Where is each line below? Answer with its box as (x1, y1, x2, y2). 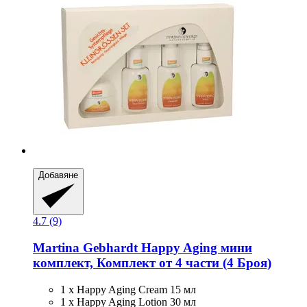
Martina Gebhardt (33, 241, 138, 256)
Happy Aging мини (138, 241, 252, 256)
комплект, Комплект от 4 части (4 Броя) (33, 256, 271, 271)
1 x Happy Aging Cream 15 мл (60, 283, 196, 295)
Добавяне (38, 170, 78, 181)
